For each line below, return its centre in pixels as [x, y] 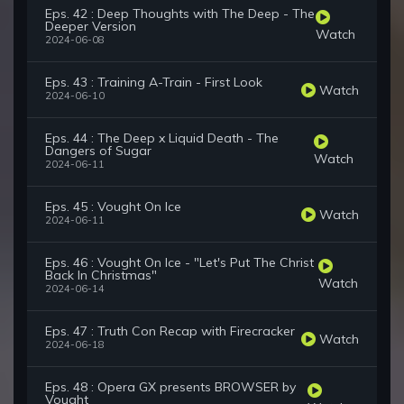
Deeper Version [91, 27]
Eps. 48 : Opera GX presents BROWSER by [170, 387]
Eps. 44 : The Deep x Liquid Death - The [162, 138]
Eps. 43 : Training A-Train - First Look [154, 83]
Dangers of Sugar [98, 151]
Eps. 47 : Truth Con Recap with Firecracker [170, 331]
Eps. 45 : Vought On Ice [113, 207]
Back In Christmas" [101, 275]
